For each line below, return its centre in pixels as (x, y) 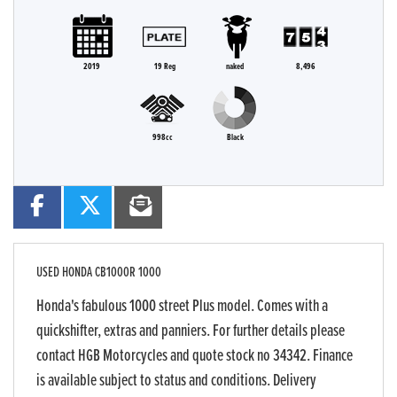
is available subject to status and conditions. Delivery (176, 381)
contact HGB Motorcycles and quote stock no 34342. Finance (195, 357)
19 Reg (164, 67)
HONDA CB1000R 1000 (110, 273)
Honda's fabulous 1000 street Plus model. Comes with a (182, 307)
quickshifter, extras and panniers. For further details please (191, 332)
